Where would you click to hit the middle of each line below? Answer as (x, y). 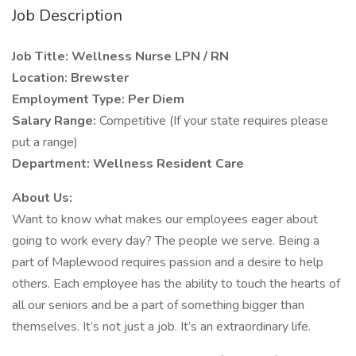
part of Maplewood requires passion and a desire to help (168, 262)
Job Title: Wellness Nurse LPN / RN (122, 56)
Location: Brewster (70, 78)
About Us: (42, 198)
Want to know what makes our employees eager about (165, 219)
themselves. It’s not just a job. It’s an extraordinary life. (161, 327)
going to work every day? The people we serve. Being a (166, 241)
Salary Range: (56, 121)
